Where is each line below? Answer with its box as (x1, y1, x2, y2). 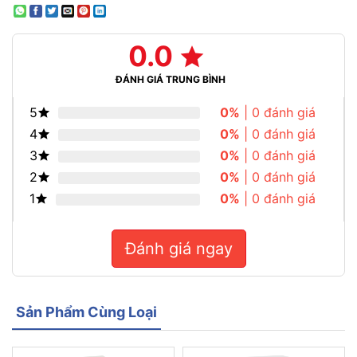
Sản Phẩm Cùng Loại (16, 304, 157, 321)
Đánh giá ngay (168, 239, 233, 259)
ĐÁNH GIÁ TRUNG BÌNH (116, 73, 226, 86)
